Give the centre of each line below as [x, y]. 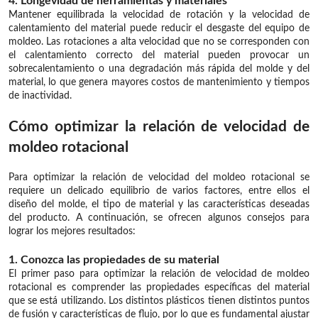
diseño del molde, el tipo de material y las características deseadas [159, 204]
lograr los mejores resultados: [72, 231]
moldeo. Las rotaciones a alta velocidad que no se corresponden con [159, 42]
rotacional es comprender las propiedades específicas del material [159, 287]
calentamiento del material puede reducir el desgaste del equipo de [159, 28]
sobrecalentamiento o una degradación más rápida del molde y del [159, 68]
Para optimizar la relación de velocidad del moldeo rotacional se [159, 177]
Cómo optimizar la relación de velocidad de [159, 126]
